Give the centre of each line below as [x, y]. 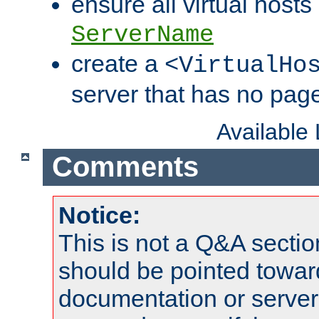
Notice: [99, 215]
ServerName [142, 35]
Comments [125, 167]
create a [118, 63]
